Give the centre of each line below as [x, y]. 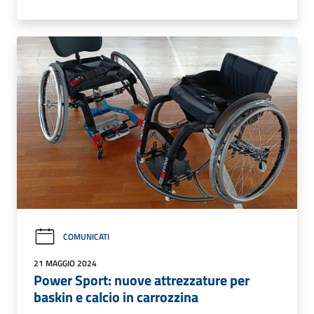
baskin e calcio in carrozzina [116, 296]
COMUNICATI [86, 237]
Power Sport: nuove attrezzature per [142, 280]
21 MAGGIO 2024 [65, 263]
